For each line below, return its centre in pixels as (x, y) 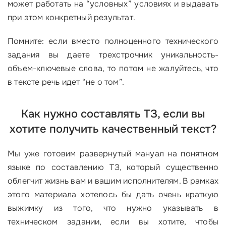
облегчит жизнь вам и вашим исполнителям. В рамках (113, 181)
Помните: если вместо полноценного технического (113, 41)
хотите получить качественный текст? (113, 129)
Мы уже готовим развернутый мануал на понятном (113, 154)
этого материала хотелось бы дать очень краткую (113, 195)
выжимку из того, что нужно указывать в (113, 208)
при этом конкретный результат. (71, 18)
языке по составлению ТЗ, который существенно (113, 167)
